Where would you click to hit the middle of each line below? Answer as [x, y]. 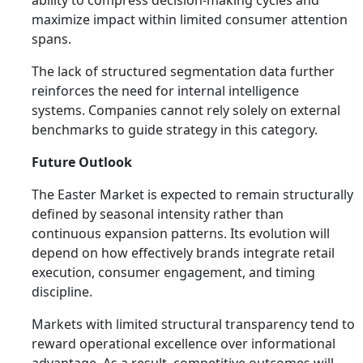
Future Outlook [82, 162]
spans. [51, 39]
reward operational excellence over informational [184, 344]
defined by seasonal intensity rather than [158, 214]
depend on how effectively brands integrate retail [183, 253]
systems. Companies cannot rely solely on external [186, 110]
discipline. [62, 292]
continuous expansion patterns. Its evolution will [181, 233]
